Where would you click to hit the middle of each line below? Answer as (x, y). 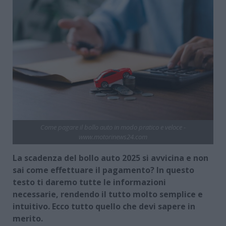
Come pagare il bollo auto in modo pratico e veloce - (113, 127)
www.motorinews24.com (113, 136)
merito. (28, 218)
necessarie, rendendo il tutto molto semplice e (108, 194)
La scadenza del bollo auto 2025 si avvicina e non (110, 158)
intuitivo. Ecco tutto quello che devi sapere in (104, 206)
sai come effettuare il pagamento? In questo (103, 170)
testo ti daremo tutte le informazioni (89, 182)
